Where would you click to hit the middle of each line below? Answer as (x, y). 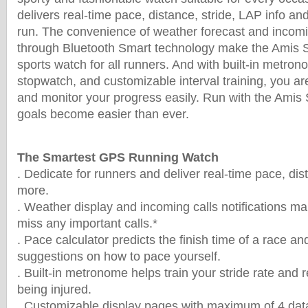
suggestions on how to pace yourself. (119, 256)
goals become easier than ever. (103, 114)
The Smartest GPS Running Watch (118, 157)
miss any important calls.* (87, 223)
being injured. (54, 289)
